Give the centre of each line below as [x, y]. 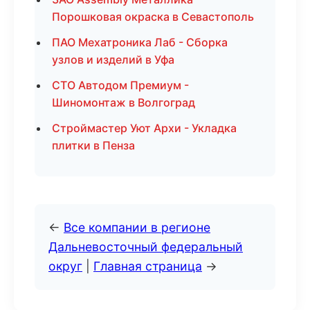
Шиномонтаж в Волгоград [124, 102]
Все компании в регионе [137, 227]
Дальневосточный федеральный [146, 247]
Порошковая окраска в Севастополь [153, 17]
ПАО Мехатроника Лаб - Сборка [140, 42]
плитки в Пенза [93, 145]
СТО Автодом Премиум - [120, 85]
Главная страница [148, 266]
